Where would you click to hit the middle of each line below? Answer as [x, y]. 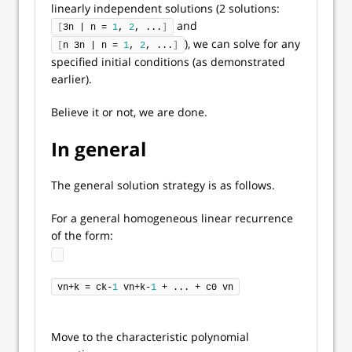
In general [99, 149]
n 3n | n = [93, 46]
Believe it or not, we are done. [129, 112]
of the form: [82, 235]
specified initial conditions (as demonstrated [168, 62]
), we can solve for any [242, 44]
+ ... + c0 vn [195, 288]
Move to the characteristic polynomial [150, 337]
